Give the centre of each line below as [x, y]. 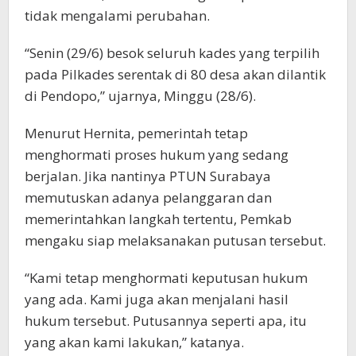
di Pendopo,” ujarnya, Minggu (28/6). [140, 95]
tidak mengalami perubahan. [117, 15]
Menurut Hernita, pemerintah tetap [136, 133]
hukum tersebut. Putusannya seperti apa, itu [166, 320]
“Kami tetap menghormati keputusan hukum [166, 277]
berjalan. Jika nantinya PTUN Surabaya [148, 176]
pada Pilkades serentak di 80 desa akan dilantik [175, 74]
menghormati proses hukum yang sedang [157, 154]
